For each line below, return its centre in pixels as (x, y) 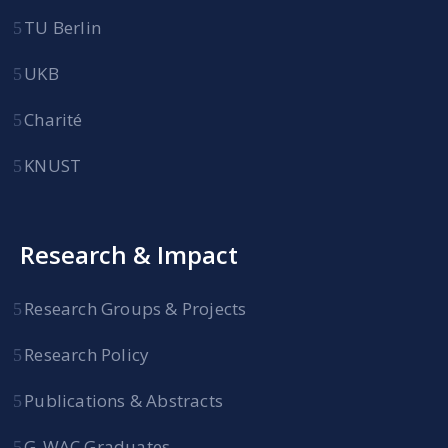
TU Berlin (63, 27)
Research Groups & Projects (135, 308)
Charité (53, 119)
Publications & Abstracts (124, 400)
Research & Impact (129, 254)
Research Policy (87, 354)
